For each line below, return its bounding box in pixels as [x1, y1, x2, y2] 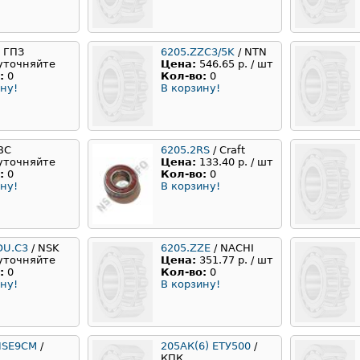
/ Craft [210, 144, 245, 157]
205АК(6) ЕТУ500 [161, 340, 251, 353]
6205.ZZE [161, 242, 211, 255]
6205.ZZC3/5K [161, 46, 235, 59]
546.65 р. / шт [199, 58, 273, 71]
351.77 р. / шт [199, 254, 273, 267]
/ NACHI [211, 242, 254, 255]
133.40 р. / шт [199, 156, 273, 169]
